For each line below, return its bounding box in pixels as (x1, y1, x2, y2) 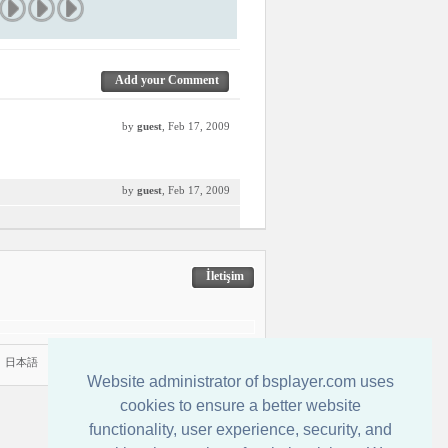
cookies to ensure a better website (119, 397, 361, 415)
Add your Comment (115, 73, 219, 87)
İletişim (206, 269, 244, 283)
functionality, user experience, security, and (88, 421, 392, 439)
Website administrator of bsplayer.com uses (86, 373, 394, 391)
